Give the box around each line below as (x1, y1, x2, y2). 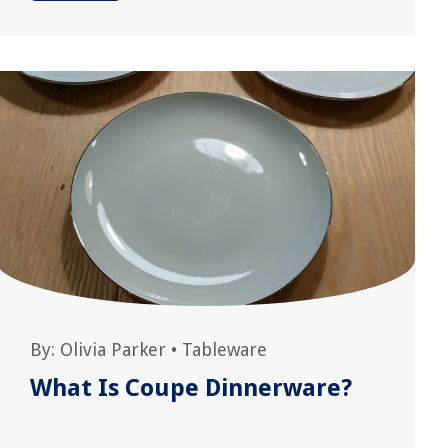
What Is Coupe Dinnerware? (30, 374, 353, 402)
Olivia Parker (60, 339, 167, 360)
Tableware (182, 339, 268, 360)
